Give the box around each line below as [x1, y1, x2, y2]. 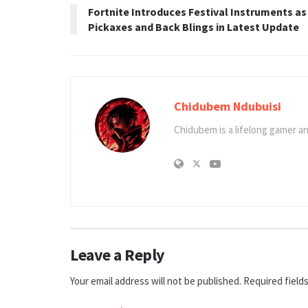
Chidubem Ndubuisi [174, 98, 281, 114]
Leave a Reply [70, 243, 165, 265]
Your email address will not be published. [70, 274, 241, 287]
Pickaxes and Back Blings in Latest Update [88, 19, 299, 34]
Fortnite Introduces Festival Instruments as [88, 4, 307, 19]
